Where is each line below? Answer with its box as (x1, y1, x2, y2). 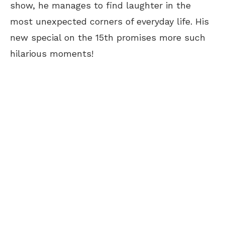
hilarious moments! (10, 48, 93, 59)
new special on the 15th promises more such (10, 32, 205, 43)
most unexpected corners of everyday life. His (10, 16, 209, 27)
